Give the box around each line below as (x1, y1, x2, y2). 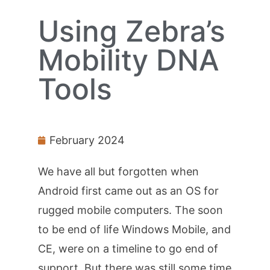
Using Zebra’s (37, 13, 225, 49)
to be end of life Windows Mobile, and (37, 223, 231, 236)
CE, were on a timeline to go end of (37, 242, 218, 256)
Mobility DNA (37, 42, 219, 78)
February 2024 (49, 134, 125, 147)
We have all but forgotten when (37, 165, 199, 178)
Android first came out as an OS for (37, 184, 219, 198)
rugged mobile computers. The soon (37, 204, 223, 217)
